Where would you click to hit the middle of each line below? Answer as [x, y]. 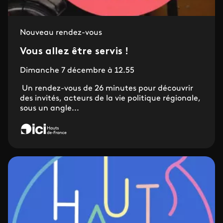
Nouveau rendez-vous [61, 33]
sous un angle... [50, 109]
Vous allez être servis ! [74, 52]
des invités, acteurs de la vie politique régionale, [110, 99]
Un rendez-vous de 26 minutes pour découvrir [107, 89]
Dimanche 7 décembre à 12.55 [77, 71]
